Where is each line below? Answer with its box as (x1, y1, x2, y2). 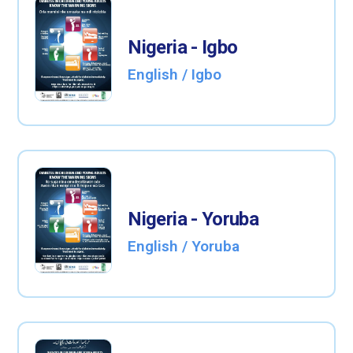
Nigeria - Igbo (128, 35, 238, 58)
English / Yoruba (128, 236, 240, 255)
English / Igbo (128, 65, 222, 84)
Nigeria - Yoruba (128, 207, 259, 230)
